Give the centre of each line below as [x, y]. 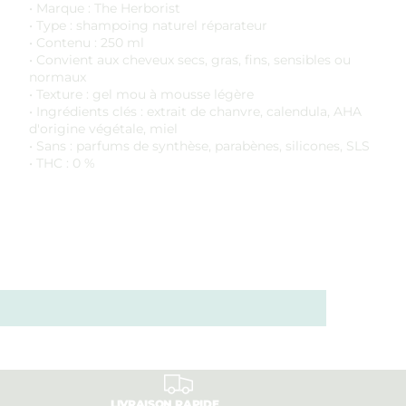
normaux [58, 77]
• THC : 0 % [62, 163]
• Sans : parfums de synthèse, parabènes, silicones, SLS [199, 146]
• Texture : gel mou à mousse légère [141, 94]
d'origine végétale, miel [103, 129]
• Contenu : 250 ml [87, 43]
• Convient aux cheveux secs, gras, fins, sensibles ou [190, 60]
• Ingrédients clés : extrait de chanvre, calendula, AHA [195, 111]
